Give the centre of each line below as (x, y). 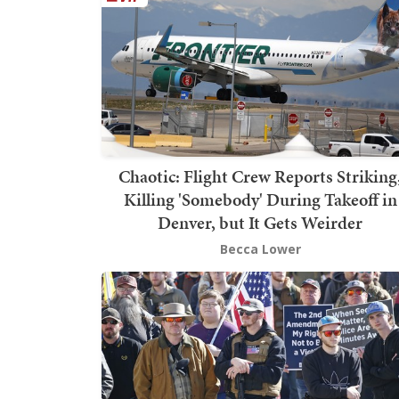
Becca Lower (260, 248)
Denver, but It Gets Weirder (260, 222)
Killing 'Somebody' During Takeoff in (260, 199)
